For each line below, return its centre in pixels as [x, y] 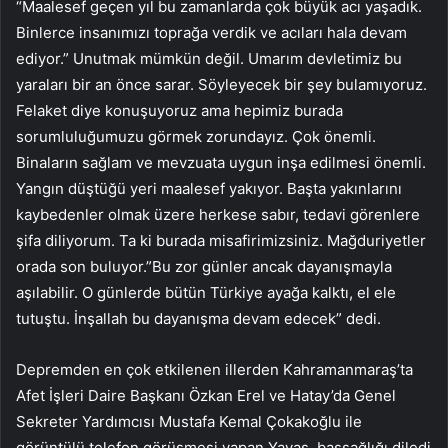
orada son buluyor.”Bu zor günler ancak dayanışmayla [204, 267]
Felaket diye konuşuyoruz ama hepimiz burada [179, 111]
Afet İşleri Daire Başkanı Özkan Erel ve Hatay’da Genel [206, 396]
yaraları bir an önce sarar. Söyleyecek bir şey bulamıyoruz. [221, 85]
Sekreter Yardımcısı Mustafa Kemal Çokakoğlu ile [189, 422]
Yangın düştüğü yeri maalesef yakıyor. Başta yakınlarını [209, 189]
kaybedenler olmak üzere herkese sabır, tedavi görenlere [218, 215]
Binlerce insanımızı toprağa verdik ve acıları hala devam [211, 33]
